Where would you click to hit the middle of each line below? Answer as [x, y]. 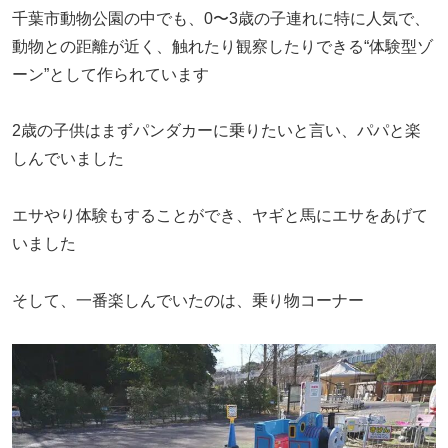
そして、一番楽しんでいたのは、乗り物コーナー [188, 300]
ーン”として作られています [110, 74]
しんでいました [68, 159]
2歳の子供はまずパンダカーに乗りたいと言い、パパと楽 [216, 131]
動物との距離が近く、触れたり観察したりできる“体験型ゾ [222, 46]
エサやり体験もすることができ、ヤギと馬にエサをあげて [220, 216]
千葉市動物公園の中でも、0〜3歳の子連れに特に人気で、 [221, 18]
